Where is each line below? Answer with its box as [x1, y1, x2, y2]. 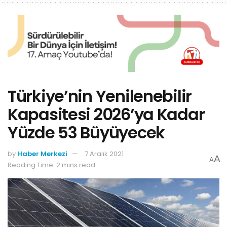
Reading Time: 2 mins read [8, 160, 95, 170]
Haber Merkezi [17, 149, 67, 159]
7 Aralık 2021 [85, 149, 124, 159]
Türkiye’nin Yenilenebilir [8, 85, 192, 108]
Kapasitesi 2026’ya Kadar [8, 103, 205, 126]
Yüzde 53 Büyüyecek [8, 121, 165, 144]
